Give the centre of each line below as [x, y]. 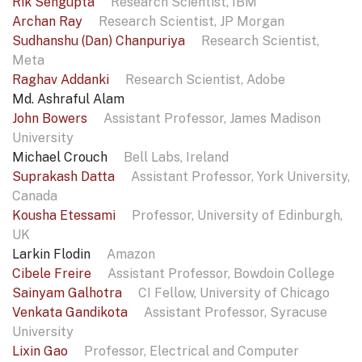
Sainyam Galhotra [69, 293]
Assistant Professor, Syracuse [236, 313]
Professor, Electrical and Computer [192, 351]
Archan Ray [49, 22]
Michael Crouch [61, 158]
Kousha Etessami [65, 216]
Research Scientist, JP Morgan [192, 22]
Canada [35, 196]
